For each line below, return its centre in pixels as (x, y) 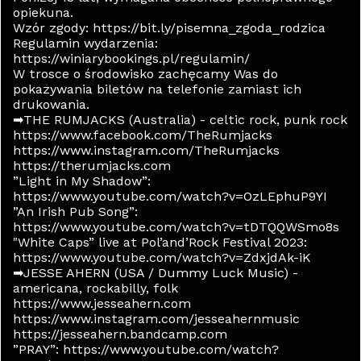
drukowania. (51, 104)
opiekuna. (43, 12)
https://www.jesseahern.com (102, 303)
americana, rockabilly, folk (95, 288)
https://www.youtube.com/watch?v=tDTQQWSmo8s (176, 227)
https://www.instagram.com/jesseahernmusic (156, 319)
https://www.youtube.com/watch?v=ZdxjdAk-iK (162, 257)
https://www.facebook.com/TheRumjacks (143, 135)
